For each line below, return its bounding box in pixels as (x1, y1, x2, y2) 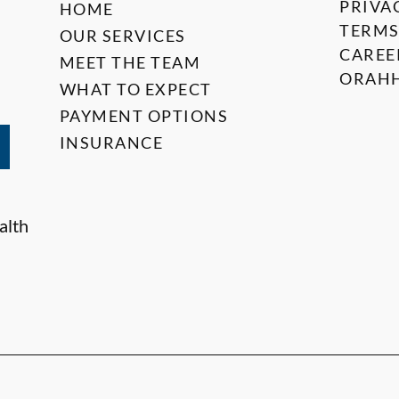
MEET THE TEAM (59, 53, 201, 72)
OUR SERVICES (59, 26, 186, 45)
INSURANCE (59, 133, 164, 152)
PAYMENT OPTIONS (59, 106, 229, 126)
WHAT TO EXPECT (59, 79, 212, 99)
